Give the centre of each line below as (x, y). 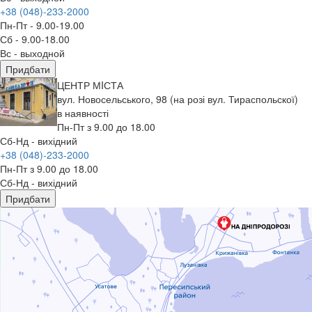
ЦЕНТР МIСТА (90, 85)
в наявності (83, 112)
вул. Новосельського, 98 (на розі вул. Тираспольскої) (178, 99)
